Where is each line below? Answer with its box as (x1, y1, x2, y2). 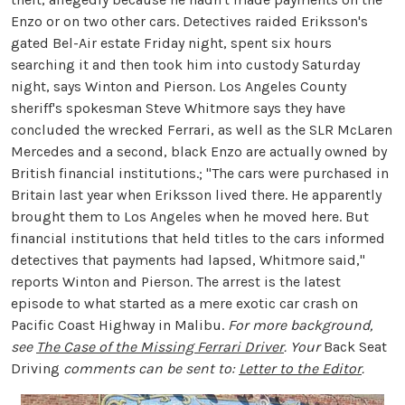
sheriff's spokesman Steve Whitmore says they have (11, 99, 345, 117)
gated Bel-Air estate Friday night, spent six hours (11, 34, 332, 52)
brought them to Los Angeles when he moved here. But (11, 208, 369, 225)
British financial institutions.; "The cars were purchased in (11, 165, 389, 182)
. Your (284, 338, 324, 355)
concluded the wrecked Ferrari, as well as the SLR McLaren (11, 121, 392, 138)
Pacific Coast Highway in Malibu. (11, 316, 228, 334)
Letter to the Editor (239, 360, 362, 377)
